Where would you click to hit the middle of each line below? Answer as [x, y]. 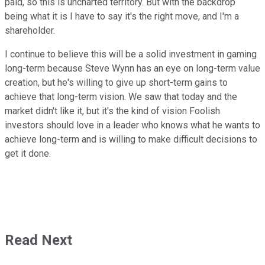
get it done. [28, 153]
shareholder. [30, 30]
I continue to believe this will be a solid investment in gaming [131, 54]
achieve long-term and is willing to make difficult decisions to [131, 139]
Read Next [38, 240]
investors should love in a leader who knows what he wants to [132, 125]
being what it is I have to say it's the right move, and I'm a [122, 16]
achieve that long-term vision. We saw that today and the [121, 96]
